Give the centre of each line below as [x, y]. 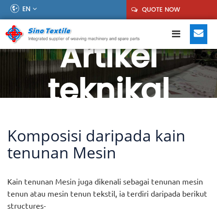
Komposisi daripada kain [96, 136]
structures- [27, 206]
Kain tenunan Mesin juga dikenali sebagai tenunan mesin [105, 181]
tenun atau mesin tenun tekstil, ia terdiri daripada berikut [107, 194]
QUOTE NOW [160, 9]
